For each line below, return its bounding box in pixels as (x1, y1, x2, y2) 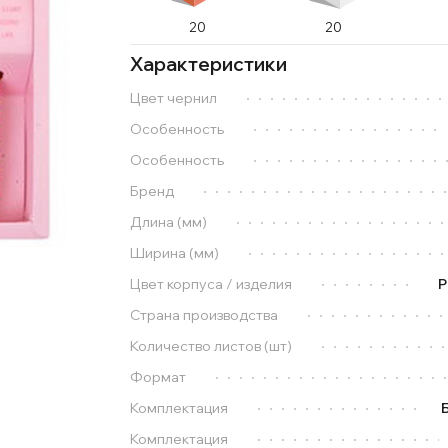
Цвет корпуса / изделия (129, 275, 292, 294)
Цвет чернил (129, 89, 217, 108)
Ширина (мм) (129, 244, 219, 263)
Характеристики (129, 52, 287, 77)
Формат (129, 368, 186, 387)
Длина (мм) (129, 213, 207, 232)
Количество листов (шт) (129, 337, 292, 356)
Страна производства (129, 306, 278, 325)
